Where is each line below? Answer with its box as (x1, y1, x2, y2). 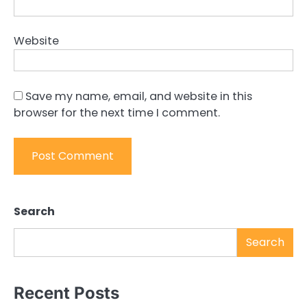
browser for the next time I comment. (14, 104, 220, 121)
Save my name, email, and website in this (25, 88, 252, 104)
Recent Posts (14, 283, 119, 303)
